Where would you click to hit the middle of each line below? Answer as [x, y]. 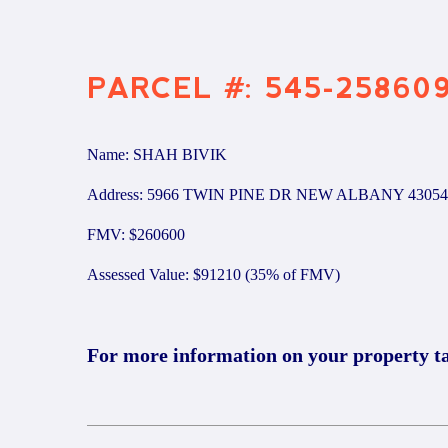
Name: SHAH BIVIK [157, 154]
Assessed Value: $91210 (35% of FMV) [213, 274]
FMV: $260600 [136, 234]
